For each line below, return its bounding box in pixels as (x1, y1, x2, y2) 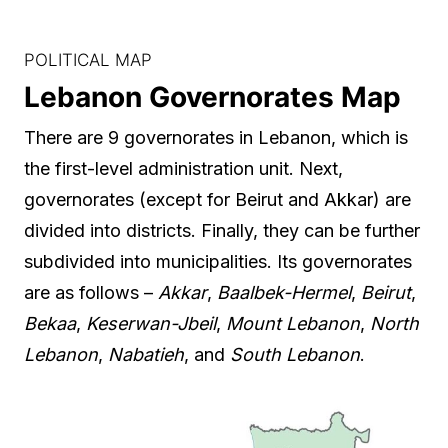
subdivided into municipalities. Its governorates (24, 251, 412, 273)
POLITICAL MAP (24, 50, 152, 71)
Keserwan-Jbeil (86, 313, 216, 335)
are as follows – (24, 282, 158, 304)
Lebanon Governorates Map (24, 80, 401, 115)
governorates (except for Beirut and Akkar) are (24, 189, 411, 211)
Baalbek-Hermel (217, 282, 351, 304)
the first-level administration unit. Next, (24, 158, 343, 180)
